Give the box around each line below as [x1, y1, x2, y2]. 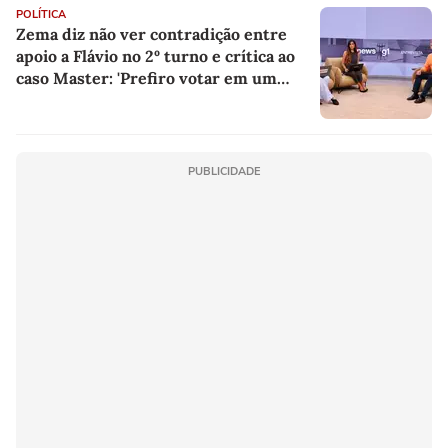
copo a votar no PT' [16, 89, 159, 110]
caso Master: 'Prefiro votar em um [16, 67, 277, 88]
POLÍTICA [16, 6, 66, 22]
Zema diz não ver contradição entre [16, 23, 287, 44]
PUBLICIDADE [188, 163, 260, 179]
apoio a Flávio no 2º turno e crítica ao [16, 45, 295, 66]
